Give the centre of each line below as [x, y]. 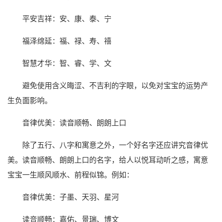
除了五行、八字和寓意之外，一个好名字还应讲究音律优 [115, 145]
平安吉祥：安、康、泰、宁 [67, 19]
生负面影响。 [30, 101]
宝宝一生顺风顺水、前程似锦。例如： [71, 175]
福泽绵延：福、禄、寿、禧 [67, 41]
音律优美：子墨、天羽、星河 [71, 197]
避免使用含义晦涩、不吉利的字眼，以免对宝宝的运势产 [115, 86]
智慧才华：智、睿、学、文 [67, 63]
